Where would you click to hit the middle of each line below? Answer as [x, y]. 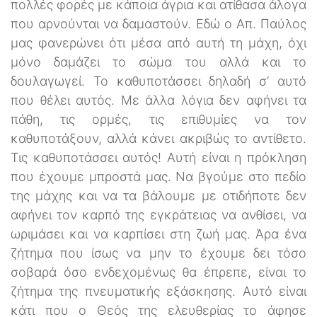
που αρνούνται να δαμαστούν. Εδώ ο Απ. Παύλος [158, 23]
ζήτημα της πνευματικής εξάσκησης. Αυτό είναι [158, 291]
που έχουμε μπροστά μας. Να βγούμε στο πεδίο [158, 176]
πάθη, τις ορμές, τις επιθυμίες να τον [158, 119]
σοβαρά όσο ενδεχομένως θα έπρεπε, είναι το [158, 272]
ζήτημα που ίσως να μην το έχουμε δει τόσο [158, 253]
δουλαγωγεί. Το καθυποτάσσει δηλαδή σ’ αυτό [158, 81]
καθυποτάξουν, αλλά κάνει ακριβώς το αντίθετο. [158, 138]
